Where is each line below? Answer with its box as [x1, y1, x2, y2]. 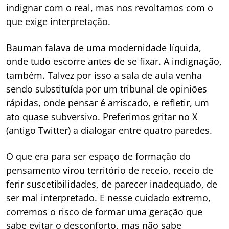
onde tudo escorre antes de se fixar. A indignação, [6, 55, 222, 68]
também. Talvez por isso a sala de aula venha [6, 69, 202, 82]
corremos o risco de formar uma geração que [6, 205, 202, 218]
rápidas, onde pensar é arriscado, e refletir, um [6, 97, 209, 109]
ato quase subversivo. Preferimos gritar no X [6, 110, 197, 123]
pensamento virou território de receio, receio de [6, 164, 213, 177]
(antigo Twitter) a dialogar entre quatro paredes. [6, 124, 212, 137]
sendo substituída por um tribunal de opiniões [6, 83, 207, 96]
